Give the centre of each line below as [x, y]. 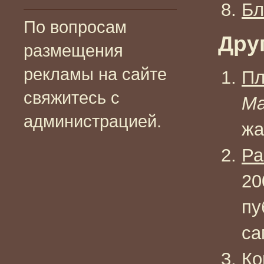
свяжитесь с [72, 98]
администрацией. [93, 121]
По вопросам [75, 27]
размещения [73, 50]
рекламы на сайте [95, 74]
